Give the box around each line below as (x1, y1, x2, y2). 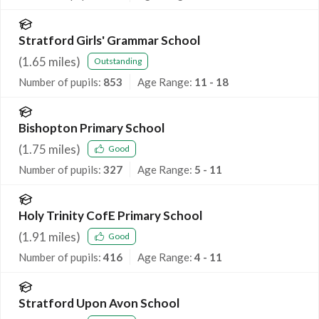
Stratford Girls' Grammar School (19, 32, 200, 48)
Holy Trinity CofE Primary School (19, 207, 202, 223)
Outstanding (94, 56, 142, 67)
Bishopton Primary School (19, 120, 164, 135)
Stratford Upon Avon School (19, 295, 179, 310)
